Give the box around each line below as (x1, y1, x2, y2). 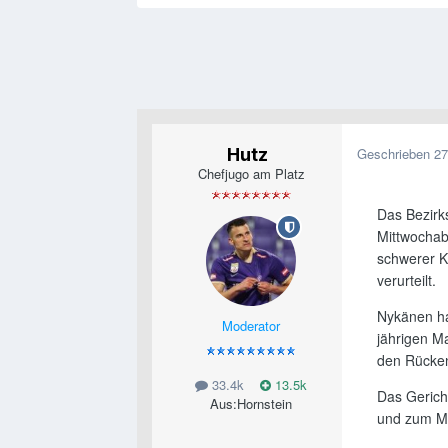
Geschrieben (357, 144, 434, 164)
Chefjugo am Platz (197, 164, 305, 184)
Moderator (222, 316, 280, 336)
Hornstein (237, 394, 292, 414)
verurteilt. (377, 270, 436, 291)
